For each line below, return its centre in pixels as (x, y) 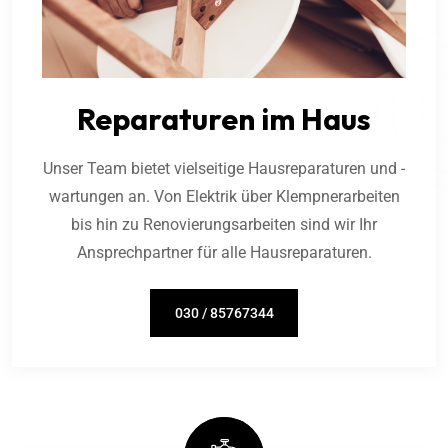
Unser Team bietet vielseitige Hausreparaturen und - (224, 169)
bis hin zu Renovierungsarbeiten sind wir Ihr (224, 225)
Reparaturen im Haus (224, 119)
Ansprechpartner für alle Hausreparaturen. (224, 253)
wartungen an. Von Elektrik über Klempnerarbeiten (224, 197)
